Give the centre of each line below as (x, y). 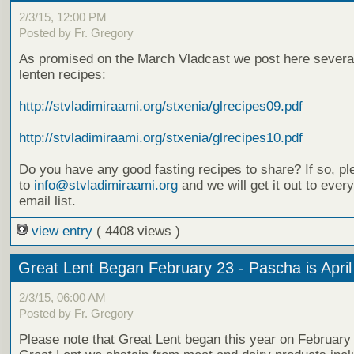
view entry (62, 231)
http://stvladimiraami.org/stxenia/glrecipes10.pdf (160, 137)
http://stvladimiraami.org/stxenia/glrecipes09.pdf (160, 106)
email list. (47, 201)
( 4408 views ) (138, 231)
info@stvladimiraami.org (105, 185)
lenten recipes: (62, 74)
